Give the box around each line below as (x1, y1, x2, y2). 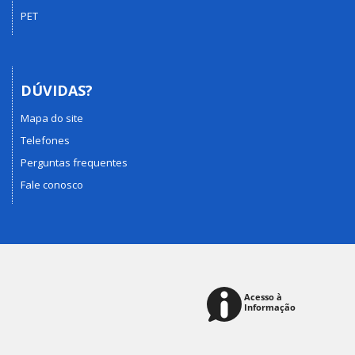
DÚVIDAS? (21, 81, 93, 101)
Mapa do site (21, 110, 83, 125)
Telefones (21, 132, 70, 147)
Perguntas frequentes (21, 155, 128, 170)
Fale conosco (21, 177, 83, 192)
